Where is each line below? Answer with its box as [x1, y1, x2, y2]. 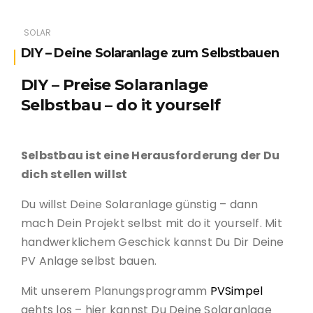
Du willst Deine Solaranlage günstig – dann [21, 196, 259, 213]
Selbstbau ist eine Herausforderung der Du [21, 147, 280, 164]
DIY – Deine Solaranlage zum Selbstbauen [21, 45, 279, 61]
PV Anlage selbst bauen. [21, 253, 157, 270]
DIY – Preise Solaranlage [21, 75, 208, 95]
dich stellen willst [21, 166, 128, 183]
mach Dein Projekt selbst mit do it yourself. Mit [21, 215, 282, 232]
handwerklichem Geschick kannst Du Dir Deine [21, 234, 284, 251]
